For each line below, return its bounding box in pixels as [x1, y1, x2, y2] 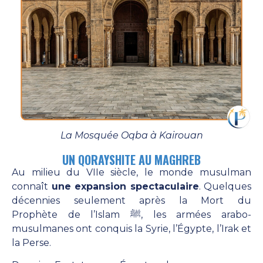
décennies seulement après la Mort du [12, 195, 251, 207]
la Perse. [12, 237, 51, 249]
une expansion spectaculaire [51, 181, 199, 193]
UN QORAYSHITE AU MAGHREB [62, 151, 201, 169]
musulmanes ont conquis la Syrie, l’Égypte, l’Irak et [12, 223, 251, 235]
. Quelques [198, 181, 251, 193]
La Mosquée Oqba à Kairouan [60, 130, 203, 141]
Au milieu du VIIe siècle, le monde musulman [12, 167, 251, 178]
